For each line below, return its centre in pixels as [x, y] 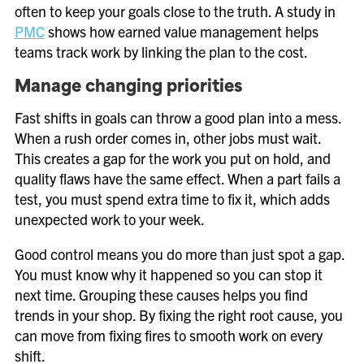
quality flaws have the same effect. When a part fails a [178, 178]
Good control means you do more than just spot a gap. [180, 254]
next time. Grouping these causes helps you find [161, 295]
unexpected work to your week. [110, 219]
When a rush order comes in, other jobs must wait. [168, 138]
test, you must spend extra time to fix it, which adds [172, 199]
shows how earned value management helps [182, 31]
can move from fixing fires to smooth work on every [169, 335]
